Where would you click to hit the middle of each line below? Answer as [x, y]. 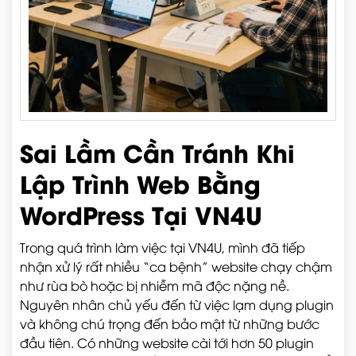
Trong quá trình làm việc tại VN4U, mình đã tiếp [163, 247]
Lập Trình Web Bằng [140, 183]
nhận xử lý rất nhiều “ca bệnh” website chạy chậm [176, 266]
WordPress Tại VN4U [141, 214]
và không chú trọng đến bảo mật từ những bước [170, 323]
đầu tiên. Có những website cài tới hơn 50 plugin [167, 342]
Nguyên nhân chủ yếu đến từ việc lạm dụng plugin [177, 304]
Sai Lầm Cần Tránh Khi [157, 152]
